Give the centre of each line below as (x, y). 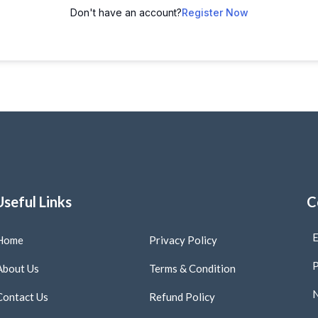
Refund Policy (182, 297)
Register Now (215, 13)
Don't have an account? (126, 13)
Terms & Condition (192, 269)
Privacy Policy (183, 240)
